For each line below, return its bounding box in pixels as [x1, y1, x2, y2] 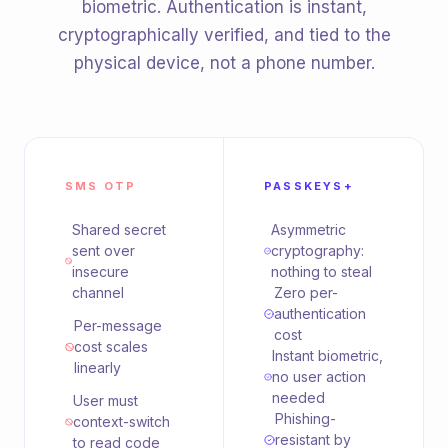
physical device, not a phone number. [73, 53, 375, 73]
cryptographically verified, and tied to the [57, 25, 391, 45]
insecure [72, 263, 130, 280]
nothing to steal [271, 263, 373, 280]
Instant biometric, [271, 347, 383, 364]
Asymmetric [271, 221, 347, 238]
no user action [271, 368, 366, 385]
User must [72, 392, 138, 409]
